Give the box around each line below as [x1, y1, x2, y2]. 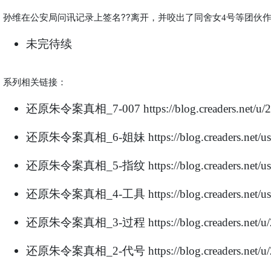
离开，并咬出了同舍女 [130, 11, 221, 24]
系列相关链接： [2, 76, 67, 88]
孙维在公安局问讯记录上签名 [2, 11, 121, 24]
